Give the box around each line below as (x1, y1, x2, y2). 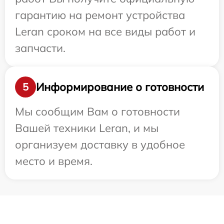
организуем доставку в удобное (15, 137, 185, 152)
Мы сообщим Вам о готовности (15, 104, 180, 119)
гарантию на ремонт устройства (15, 8, 185, 22)
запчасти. (15, 41, 65, 55)
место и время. (15, 154, 92, 168)
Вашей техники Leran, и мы (15, 121, 158, 135)
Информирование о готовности (36, 79, 204, 94)
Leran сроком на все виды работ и (15, 24, 195, 39)
